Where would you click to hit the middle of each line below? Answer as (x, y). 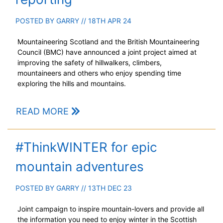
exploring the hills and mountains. (72, 84)
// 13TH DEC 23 (106, 188)
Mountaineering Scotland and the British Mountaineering (109, 42)
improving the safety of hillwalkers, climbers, (90, 63)
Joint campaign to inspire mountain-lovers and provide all (111, 209)
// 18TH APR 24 (105, 21)
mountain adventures (80, 167)
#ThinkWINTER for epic (86, 147)
